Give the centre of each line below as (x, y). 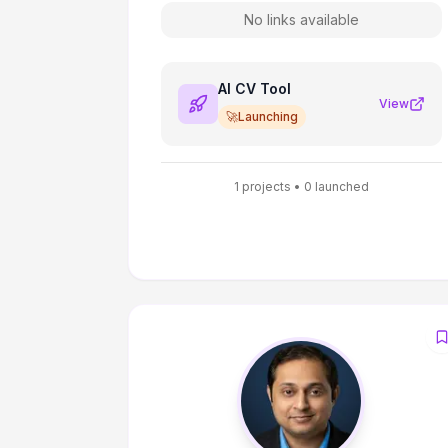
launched (340, 186)
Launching (268, 116)
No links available (301, 19)
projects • (271, 186)
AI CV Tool (254, 88)
